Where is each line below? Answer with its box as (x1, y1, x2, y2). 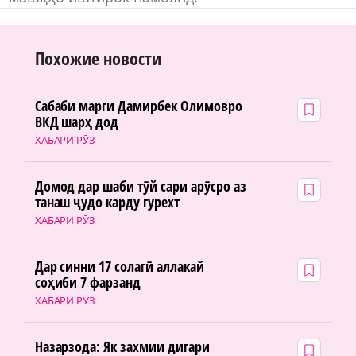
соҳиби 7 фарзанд (34, 272, 141, 292)
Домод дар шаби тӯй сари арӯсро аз (34, 176, 246, 195)
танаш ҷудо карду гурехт (34, 192, 180, 211)
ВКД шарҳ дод (34, 111, 119, 131)
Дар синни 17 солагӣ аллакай (34, 256, 205, 276)
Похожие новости (35, 45, 162, 70)
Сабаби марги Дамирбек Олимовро (34, 95, 242, 115)
